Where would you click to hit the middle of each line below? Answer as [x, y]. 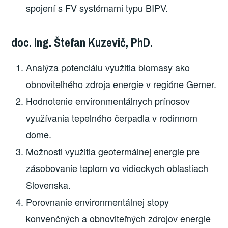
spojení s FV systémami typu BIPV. [97, 8]
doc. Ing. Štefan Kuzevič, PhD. [82, 42]
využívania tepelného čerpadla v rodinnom [112, 117]
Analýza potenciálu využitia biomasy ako [108, 67]
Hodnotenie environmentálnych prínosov [108, 101]
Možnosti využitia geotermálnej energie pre [113, 151]
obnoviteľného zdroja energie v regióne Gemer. [121, 84]
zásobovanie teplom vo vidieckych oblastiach [117, 168]
